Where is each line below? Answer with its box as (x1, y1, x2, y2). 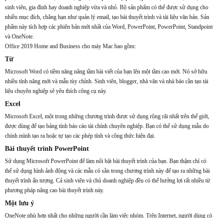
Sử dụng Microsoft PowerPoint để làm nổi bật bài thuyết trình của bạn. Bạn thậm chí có (5, 158, 206, 164)
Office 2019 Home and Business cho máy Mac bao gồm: (5, 43, 136, 50)
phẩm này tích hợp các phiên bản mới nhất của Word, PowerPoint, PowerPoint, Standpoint (5, 23, 213, 30)
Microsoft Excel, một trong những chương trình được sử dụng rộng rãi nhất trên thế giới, (5, 113, 209, 120)
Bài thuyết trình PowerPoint (5, 145, 89, 152)
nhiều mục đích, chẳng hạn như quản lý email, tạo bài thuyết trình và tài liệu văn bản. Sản (5, 14, 209, 20)
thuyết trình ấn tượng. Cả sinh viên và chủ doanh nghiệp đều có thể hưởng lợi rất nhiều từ (5, 177, 210, 184)
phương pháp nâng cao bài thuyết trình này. (5, 187, 104, 194)
